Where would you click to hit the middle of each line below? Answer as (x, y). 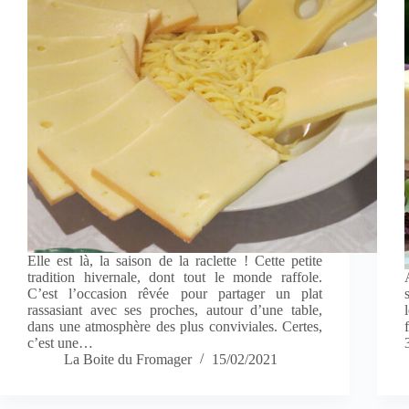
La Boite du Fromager (128, 360)
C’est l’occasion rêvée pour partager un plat (175, 294)
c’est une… (60, 343)
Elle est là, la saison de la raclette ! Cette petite (175, 261)
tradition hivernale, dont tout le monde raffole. (175, 278)
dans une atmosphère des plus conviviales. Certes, (175, 327)
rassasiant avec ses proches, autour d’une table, (175, 310)
